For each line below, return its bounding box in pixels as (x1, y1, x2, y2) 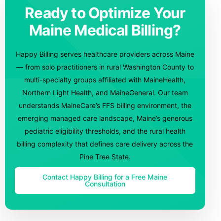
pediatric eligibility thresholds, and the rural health (24, 126, 185, 135)
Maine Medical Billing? (29, 21, 181, 39)
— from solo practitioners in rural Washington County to (16, 62, 194, 71)
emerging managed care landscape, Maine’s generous (17, 113, 192, 122)
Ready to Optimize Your (25, 3, 185, 22)
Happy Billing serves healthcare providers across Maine (15, 49, 194, 58)
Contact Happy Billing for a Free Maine (42, 172, 168, 181)
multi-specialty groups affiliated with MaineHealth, (24, 75, 186, 84)
